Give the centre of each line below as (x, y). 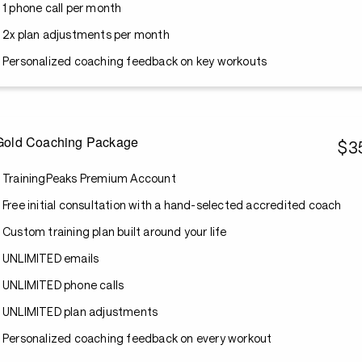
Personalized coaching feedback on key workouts (135, 61)
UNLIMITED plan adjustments (80, 311)
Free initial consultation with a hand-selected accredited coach (172, 205)
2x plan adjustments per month (86, 34)
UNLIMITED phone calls (63, 285)
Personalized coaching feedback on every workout (137, 338)
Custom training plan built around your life (115, 232)
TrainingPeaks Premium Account (89, 178)
